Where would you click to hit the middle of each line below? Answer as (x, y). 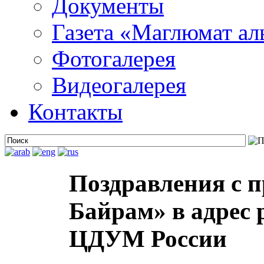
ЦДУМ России (148, 239)
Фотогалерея (114, 59)
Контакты (75, 112)
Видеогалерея (119, 85)
